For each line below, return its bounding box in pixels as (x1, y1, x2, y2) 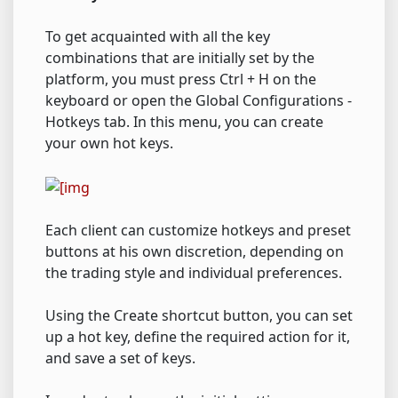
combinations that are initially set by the (45, 48, 314, 68)
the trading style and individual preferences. (45, 263, 342, 283)
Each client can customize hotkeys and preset (45, 220, 351, 241)
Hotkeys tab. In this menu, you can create (45, 112, 323, 132)
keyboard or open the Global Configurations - (45, 91, 352, 111)
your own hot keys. (45, 133, 173, 154)
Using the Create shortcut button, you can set (45, 306, 353, 326)
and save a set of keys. (45, 348, 195, 369)
